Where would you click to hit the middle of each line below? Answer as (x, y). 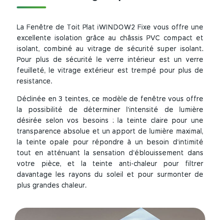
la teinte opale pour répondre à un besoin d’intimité (110, 143)
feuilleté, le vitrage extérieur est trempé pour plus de (110, 70)
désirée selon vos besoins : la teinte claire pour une (110, 121)
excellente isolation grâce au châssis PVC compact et (110, 38)
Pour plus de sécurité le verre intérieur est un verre (110, 60)
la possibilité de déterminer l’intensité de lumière (110, 110)
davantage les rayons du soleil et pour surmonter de (110, 175)
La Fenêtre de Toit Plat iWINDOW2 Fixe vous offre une (110, 27)
